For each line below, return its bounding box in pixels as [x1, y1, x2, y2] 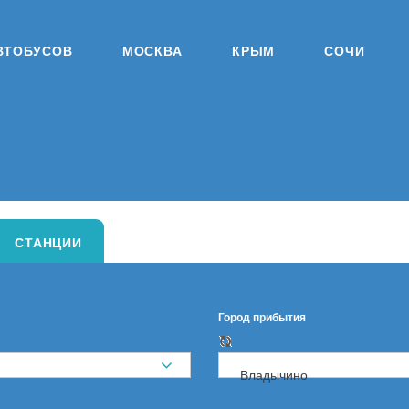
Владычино [240, 366, 308, 383]
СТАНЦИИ [15, 232, 82, 251]
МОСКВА [121, 41, 183, 59]
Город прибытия [218, 309, 306, 325]
